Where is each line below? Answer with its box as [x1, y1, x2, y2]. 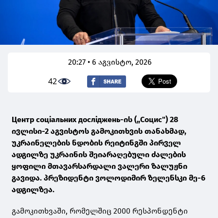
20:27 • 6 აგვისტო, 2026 [68, 57, 152, 67]
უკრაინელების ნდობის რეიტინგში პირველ [12, 138, 181, 148]
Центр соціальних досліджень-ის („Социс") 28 [12, 115, 178, 125]
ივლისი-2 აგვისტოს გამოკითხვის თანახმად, [12, 127, 186, 136]
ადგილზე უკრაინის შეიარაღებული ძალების [12, 150, 186, 160]
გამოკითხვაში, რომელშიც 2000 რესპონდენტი [12, 206, 188, 216]
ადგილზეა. [12, 185, 54, 195]
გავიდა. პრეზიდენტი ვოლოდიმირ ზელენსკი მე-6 [12, 173, 205, 183]
